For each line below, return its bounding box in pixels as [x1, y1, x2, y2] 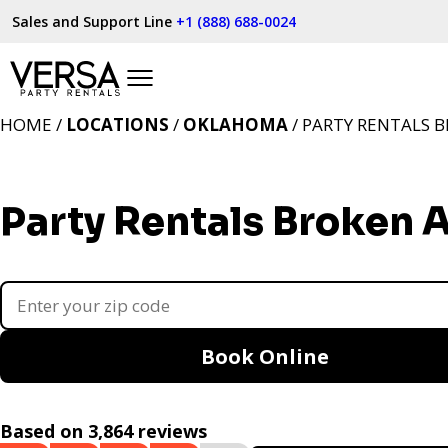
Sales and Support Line [12, 12, 176, 31]
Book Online [201, 343, 329, 370]
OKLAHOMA [183, 113, 288, 136]
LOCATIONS [66, 113, 169, 136]
